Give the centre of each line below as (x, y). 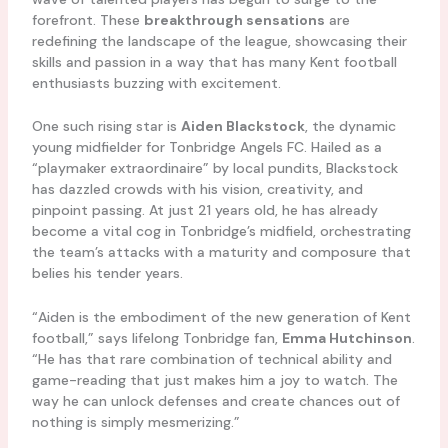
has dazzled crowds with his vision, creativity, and (197, 189)
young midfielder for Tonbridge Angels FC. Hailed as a (206, 147)
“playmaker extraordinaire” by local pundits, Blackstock (214, 168)
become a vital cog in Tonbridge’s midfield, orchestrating (221, 231)
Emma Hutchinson (346, 337)
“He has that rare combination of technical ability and (211, 358)
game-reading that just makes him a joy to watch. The (214, 379)
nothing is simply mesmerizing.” (135, 421)
